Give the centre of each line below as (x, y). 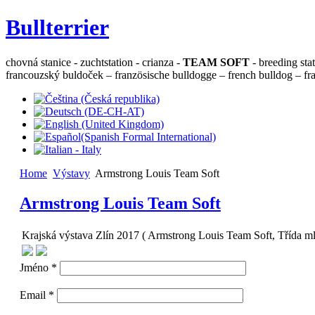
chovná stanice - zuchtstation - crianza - (94, 62)
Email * (37, 295)
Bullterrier (57, 28)
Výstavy (71, 173)
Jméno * (38, 267)
